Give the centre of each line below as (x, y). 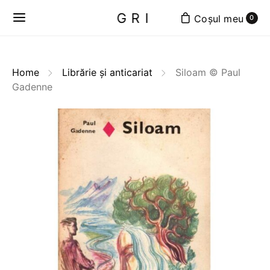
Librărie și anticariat (107, 72)
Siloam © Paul (208, 72)
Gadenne (32, 87)
